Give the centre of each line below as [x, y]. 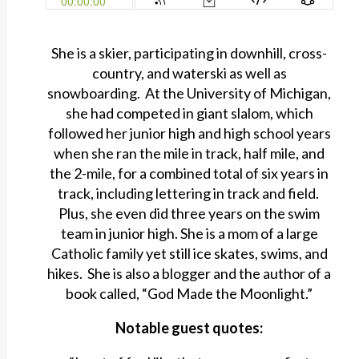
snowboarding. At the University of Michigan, [190, 93]
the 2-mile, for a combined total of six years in [190, 173]
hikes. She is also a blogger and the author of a [190, 274]
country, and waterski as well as [189, 73]
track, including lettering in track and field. [189, 194]
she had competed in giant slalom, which [189, 113]
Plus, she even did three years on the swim [190, 214]
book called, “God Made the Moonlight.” [190, 294]
